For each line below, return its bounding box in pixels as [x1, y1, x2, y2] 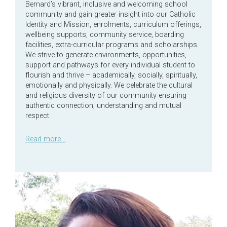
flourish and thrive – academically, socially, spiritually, [25, 71, 197, 80]
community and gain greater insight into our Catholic [25, 10, 196, 19]
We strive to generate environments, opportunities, [25, 51, 186, 60]
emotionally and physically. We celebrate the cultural [25, 81, 193, 90]
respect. [25, 111, 51, 121]
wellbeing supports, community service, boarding [25, 30, 184, 40]
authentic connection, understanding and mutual [25, 101, 181, 110]
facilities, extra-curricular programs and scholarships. [25, 41, 201, 50]
